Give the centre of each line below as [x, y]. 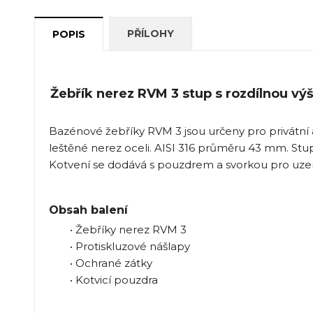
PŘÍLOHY [150, 33]
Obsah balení [88, 210]
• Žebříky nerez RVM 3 [128, 229]
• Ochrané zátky [111, 263]
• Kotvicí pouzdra [114, 279]
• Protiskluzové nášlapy [130, 246]
